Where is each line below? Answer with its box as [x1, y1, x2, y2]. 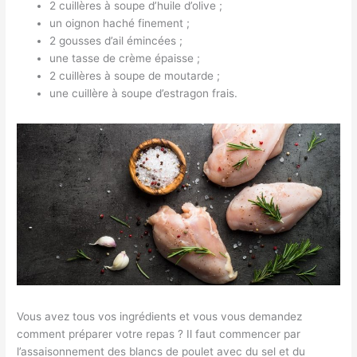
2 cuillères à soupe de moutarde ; [49, 69, 221, 82]
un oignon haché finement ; [49, 16, 190, 29]
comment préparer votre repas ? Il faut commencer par [17, 327, 301, 340]
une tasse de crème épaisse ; [49, 51, 201, 65]
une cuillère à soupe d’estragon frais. [49, 86, 238, 100]
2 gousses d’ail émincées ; [49, 33, 183, 47]
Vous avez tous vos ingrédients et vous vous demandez [17, 309, 303, 323]
